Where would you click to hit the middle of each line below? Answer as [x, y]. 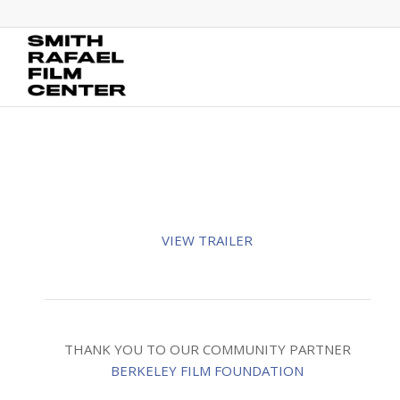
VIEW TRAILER [208, 240]
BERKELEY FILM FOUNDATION [208, 370]
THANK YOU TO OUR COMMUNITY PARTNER [207, 349]
